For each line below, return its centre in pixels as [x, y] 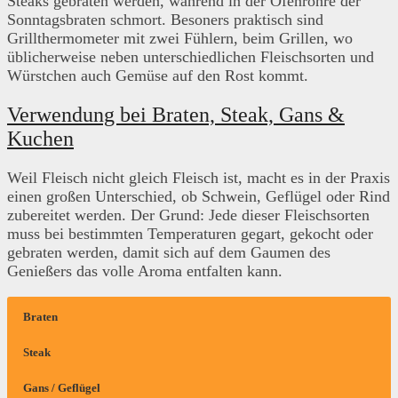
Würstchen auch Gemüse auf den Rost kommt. [158, 75]
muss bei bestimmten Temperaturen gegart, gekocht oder [190, 233]
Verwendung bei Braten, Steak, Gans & [176, 114]
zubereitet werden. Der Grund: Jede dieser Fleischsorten [188, 215]
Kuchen [40, 138]
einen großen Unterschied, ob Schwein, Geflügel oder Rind [199, 196]
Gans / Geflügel [62, 387]
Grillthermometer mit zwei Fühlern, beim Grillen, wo [180, 38]
